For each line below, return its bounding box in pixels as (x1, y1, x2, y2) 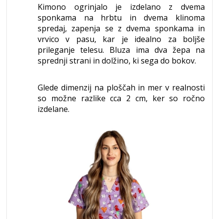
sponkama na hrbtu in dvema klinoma (38, 12, 205, 23)
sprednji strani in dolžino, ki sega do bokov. (38, 55, 196, 66)
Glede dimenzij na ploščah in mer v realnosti (38, 82, 205, 93)
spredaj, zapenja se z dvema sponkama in (38, 23, 205, 34)
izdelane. (38, 104, 69, 115)
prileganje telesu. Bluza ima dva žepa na (38, 44, 205, 56)
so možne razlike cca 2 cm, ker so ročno (38, 93, 205, 104)
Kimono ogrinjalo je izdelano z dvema (38, 1, 205, 13)
